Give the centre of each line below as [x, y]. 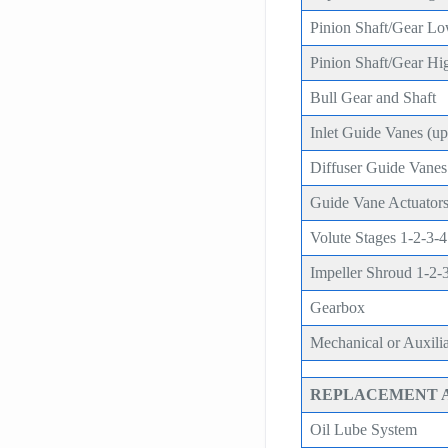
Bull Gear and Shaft [373, 97]
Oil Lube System [364, 429]
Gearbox [338, 307]
